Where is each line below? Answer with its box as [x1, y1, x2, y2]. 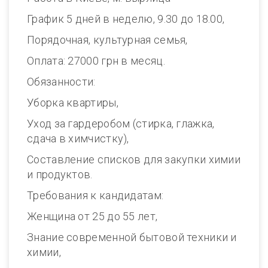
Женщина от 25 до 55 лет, [27, 210, 158, 223]
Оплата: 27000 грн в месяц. [27, 54, 165, 67]
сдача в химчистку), [27, 132, 129, 145]
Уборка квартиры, [27, 96, 118, 109]
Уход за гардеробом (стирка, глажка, [27, 117, 215, 130]
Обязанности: [27, 75, 98, 88]
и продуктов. [27, 168, 93, 181]
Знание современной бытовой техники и [27, 231, 237, 243]
